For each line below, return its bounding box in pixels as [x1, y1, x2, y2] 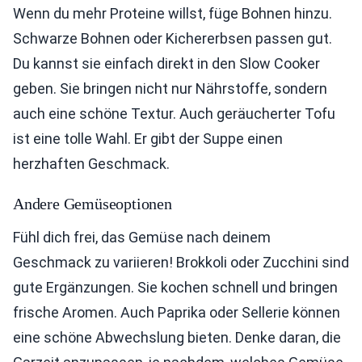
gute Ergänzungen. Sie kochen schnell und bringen [13, 279, 338, 296]
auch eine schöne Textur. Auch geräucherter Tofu [13, 105, 335, 122]
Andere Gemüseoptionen [13, 195, 172, 213]
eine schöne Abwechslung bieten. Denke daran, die [13, 329, 341, 346]
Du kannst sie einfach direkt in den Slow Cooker [13, 55, 320, 72]
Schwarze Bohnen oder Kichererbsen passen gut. [13, 30, 332, 47]
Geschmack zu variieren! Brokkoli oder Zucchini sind [13, 254, 349, 271]
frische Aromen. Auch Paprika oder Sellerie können [13, 304, 340, 321]
